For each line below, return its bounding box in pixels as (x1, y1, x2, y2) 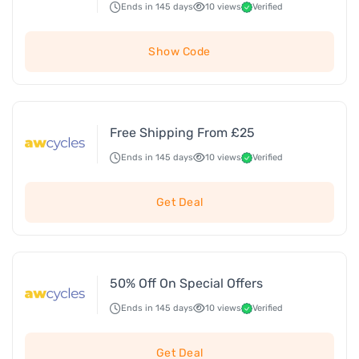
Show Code (148, 45, 211, 58)
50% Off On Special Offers (110, 275, 263, 291)
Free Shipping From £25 (110, 124, 255, 140)
